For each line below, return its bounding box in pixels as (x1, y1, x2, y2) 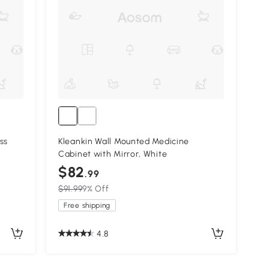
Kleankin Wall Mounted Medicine (58, 136, 190, 147)
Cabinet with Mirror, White (58, 149, 168, 160)
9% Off (82, 184, 109, 195)
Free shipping (64, 201, 111, 210)
